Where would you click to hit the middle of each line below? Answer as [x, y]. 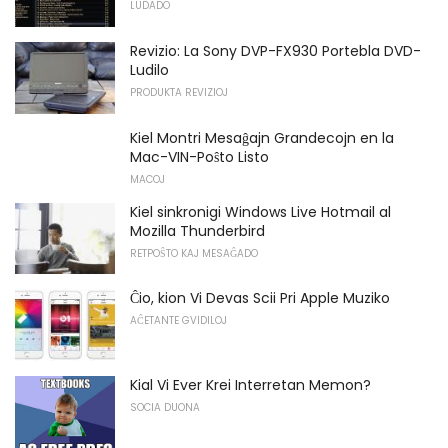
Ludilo [149, 70]
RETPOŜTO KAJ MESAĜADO [194, 253]
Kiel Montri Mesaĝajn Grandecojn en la [262, 137]
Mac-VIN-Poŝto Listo [199, 156]
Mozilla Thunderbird [197, 230]
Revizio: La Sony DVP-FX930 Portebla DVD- [275, 51]
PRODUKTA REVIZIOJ [179, 93]
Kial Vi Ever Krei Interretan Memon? [250, 385]
